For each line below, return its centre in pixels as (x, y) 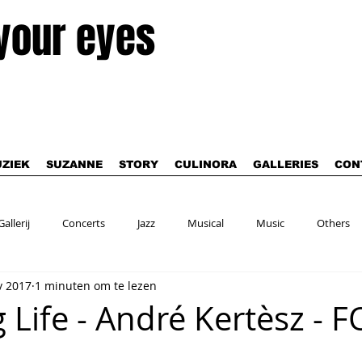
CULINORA (206, 164)
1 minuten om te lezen (96, 285)
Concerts (84, 223)
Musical (206, 223)
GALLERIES (286, 164)
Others (333, 223)
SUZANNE (74, 164)
